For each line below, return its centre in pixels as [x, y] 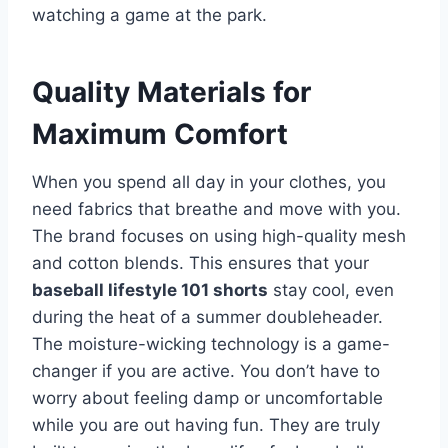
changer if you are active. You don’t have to [206, 371]
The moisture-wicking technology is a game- [211, 344]
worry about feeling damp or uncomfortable [207, 398]
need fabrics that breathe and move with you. [216, 209]
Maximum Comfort [160, 134]
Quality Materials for [171, 92]
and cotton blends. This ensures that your [200, 263]
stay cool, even [331, 290]
